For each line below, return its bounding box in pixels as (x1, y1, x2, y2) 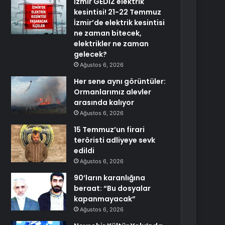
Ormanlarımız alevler (74, 87, 152, 97)
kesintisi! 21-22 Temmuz (74, 7, 162, 17)
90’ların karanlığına (74, 173, 146, 183)
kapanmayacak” (74, 194, 136, 204)
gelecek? (74, 49, 107, 59)
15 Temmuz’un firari (74, 125, 145, 135)
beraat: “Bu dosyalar (74, 183, 151, 193)
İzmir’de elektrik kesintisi (74, 18, 165, 28)
